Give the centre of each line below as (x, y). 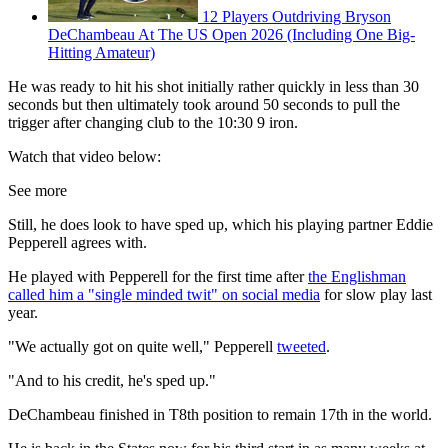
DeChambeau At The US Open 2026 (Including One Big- (231, 35)
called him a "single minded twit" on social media (164, 295)
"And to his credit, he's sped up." (112, 381)
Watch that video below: (84, 157)
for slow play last (376, 295)
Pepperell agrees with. (77, 243)
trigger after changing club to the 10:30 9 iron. (153, 123)
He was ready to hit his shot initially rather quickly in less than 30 (213, 87)
